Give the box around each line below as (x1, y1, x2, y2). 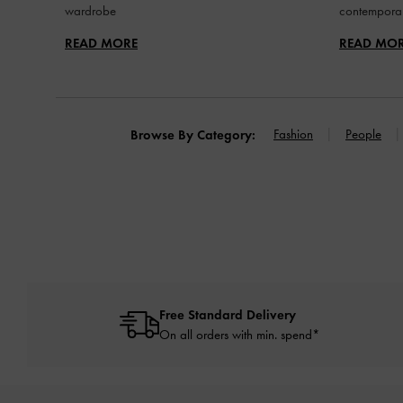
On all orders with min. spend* (158, 326, 320, 343)
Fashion (273, 125, 313, 142)
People (345, 125, 381, 142)
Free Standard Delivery (158, 306, 296, 323)
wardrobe (65, 2, 116, 19)
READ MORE (65, 34, 138, 51)
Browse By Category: (130, 126, 255, 143)
